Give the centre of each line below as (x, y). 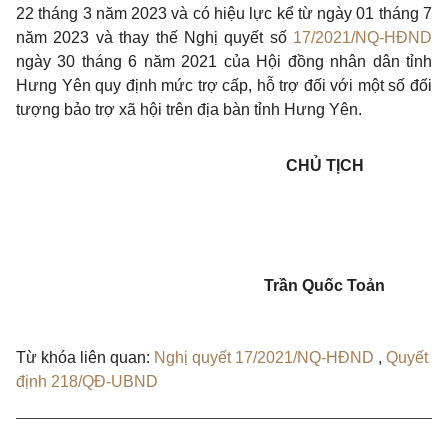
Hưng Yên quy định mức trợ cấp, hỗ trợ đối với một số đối (224, 86)
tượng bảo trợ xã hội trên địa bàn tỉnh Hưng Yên (187, 110)
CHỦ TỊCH (324, 166)
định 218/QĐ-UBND (87, 382)
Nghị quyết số (238, 38)
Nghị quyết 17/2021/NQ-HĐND (266, 358)
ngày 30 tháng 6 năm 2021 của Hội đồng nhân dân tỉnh (224, 62)
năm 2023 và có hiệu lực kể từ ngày (226, 14)
